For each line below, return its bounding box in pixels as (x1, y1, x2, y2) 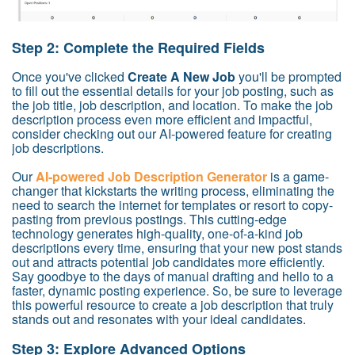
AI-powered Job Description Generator (36, 167, 267, 186)
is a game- (267, 167, 329, 186)
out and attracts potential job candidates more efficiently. (12, 253, 325, 272)
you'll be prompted (239, 67, 342, 86)
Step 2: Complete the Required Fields (12, 37, 265, 59)
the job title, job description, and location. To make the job (12, 96, 333, 115)
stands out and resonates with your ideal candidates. (12, 310, 306, 329)
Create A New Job (124, 67, 239, 86)
